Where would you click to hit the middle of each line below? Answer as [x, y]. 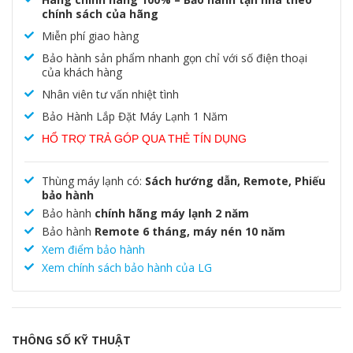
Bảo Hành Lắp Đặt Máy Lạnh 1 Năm [135, 116]
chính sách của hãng [100, 13]
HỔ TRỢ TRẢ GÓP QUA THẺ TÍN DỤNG [144, 138]
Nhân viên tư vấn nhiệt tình [110, 94]
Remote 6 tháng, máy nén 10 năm [188, 231]
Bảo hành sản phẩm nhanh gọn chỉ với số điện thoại [175, 58]
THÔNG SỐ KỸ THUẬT [71, 340]
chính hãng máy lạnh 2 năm [172, 213]
